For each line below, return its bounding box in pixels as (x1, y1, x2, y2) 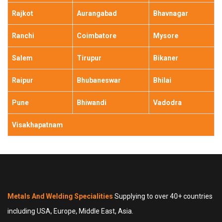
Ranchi (12, 32, 34, 40)
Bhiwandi (77, 99, 107, 107)
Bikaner (153, 54, 178, 62)
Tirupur (77, 54, 102, 62)
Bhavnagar (153, 9, 188, 17)
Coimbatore (77, 32, 116, 40)
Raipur (12, 76, 33, 84)
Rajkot (12, 9, 33, 17)
